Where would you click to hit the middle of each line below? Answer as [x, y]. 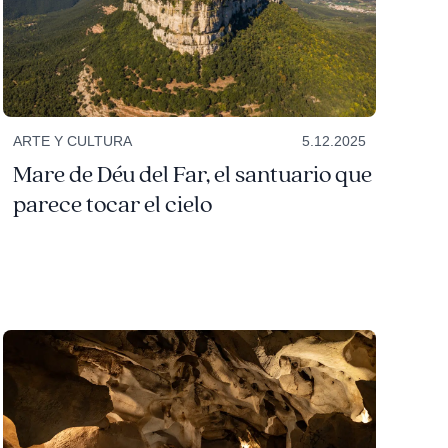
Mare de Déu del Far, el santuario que [192, 174]
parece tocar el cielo [112, 204]
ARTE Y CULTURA [72, 140]
